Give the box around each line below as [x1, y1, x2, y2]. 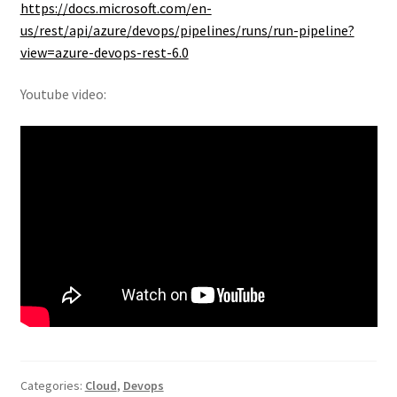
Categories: [19, 377, 85, 393]
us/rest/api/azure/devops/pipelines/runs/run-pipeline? [19, 20, 354, 39]
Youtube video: [19, 85, 106, 104]
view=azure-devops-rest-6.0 [19, 43, 189, 61]
